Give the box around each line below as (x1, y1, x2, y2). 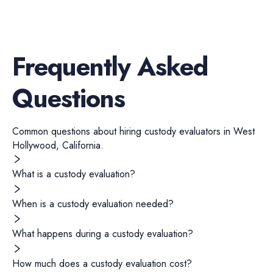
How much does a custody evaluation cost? (12, 257, 192, 271)
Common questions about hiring (12, 124, 144, 138)
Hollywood (12, 138, 56, 152)
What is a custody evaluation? (12, 167, 135, 181)
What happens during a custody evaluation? (12, 227, 193, 241)
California (62, 138, 101, 152)
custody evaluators (144, 124, 221, 138)
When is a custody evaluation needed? (12, 197, 174, 211)
